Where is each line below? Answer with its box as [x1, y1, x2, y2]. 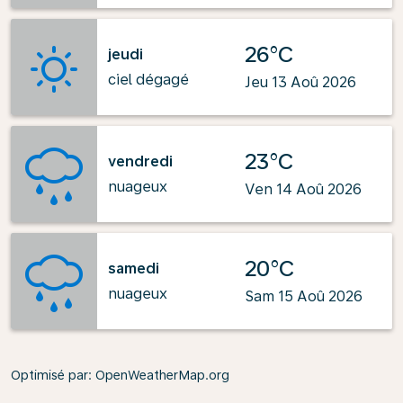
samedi [108, 259, 159, 277]
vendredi [108, 152, 173, 170]
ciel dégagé [108, 70, 189, 88]
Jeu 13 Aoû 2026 [245, 74, 356, 91]
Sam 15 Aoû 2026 [245, 288, 363, 305]
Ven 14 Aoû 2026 [245, 181, 362, 198]
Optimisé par [11, 368, 88, 382]
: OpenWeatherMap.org [88, 368, 229, 382]
